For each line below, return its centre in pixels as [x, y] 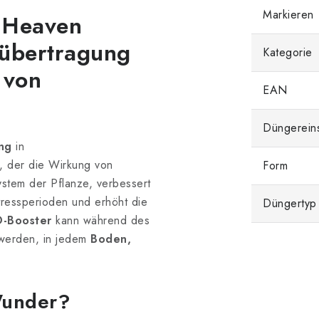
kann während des [100, 220]
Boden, [111, 239]
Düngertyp [290, 203]
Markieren [288, 15]
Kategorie [288, 52]
